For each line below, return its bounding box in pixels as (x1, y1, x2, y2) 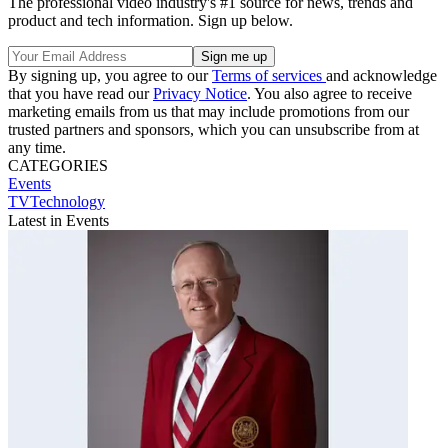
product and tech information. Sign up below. (8, 11, 293, 29)
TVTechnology (8, 192, 105, 210)
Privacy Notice (153, 84, 247, 102)
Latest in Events (8, 211, 109, 229)
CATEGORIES (8, 156, 108, 174)
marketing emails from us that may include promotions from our (8, 102, 409, 120)
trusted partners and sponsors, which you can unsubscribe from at (8, 120, 419, 138)
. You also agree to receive (247, 84, 412, 102)
